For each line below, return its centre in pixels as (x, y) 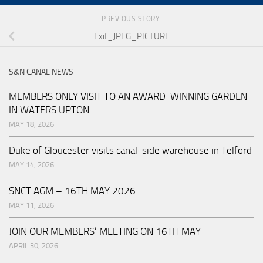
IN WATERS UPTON (49, 110)
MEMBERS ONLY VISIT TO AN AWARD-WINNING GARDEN (128, 97)
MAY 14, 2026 (31, 165)
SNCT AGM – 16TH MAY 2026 (72, 191)
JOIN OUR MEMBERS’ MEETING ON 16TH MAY (105, 232)
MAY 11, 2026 (31, 205)
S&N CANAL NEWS (41, 72)
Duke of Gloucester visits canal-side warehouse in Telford (130, 151)
